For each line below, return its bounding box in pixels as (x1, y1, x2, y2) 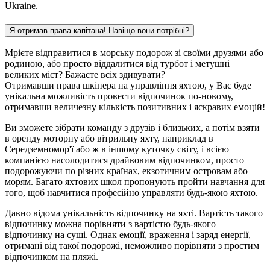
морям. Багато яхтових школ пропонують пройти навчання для (5, 177, 265, 187)
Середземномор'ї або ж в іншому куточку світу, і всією (5, 144, 229, 155)
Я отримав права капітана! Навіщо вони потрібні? (10, 25, 189, 35)
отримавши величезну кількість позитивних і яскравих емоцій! (5, 102, 265, 113)
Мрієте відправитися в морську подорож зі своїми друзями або (5, 48, 263, 58)
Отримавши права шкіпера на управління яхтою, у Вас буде (5, 80, 251, 91)
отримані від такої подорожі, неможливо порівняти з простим (5, 240, 259, 251)
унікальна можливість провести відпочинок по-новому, (5, 91, 233, 102)
